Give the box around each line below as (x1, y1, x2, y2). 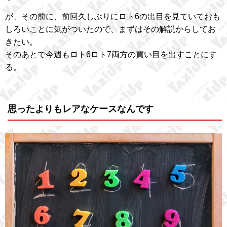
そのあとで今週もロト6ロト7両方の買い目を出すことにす (5, 50, 217, 59)
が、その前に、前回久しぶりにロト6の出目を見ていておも (5, 12, 220, 21)
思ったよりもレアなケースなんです (8, 103, 154, 114)
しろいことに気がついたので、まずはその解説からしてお (5, 24, 216, 33)
